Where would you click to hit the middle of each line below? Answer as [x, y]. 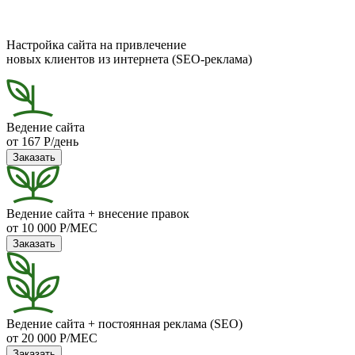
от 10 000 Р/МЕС [52, 227]
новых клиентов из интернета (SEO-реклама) [129, 59]
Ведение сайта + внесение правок [98, 213]
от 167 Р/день [42, 141]
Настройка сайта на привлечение [96, 44]
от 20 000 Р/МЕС [52, 338]
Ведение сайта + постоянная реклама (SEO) [124, 323]
